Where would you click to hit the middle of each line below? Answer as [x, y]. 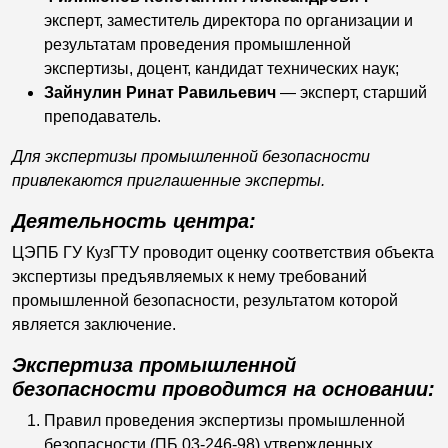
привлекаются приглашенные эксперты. [168, 180]
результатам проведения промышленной [197, 44]
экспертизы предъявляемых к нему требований [189, 276]
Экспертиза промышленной [154, 365]
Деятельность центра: [134, 221]
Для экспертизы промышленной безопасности [191, 156]
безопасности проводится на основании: [223, 389]
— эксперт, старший [351, 92]
